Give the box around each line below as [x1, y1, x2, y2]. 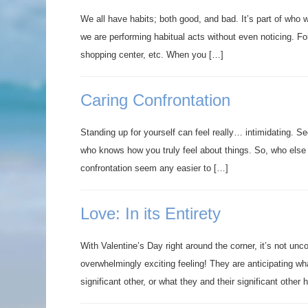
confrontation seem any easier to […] [80, 163, 228, 173]
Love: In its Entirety [80, 204, 221, 223]
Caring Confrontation [80, 91, 230, 109]
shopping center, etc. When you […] [80, 49, 223, 60]
